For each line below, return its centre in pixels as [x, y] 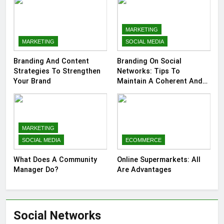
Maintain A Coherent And [160, 81]
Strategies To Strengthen [57, 71]
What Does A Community [55, 160]
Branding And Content [51, 61]
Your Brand [32, 81]
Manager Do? [36, 170]
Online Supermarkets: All [159, 160]
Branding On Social [149, 61]
